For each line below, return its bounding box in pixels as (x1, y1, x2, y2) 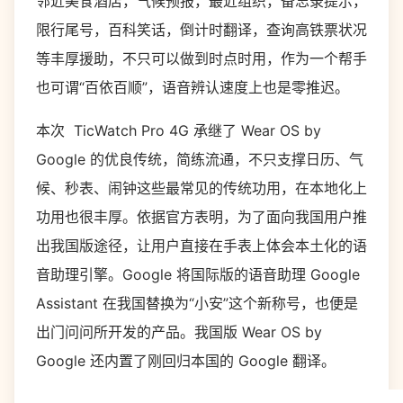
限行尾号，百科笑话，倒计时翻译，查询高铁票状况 (36, 21, 367, 39)
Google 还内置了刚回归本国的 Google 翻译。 (36, 352, 336, 370)
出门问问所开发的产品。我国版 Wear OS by (36, 323, 322, 341)
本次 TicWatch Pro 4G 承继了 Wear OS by (36, 121, 321, 139)
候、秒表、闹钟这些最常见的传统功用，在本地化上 (36, 179, 367, 197)
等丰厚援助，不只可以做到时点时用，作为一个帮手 (36, 49, 367, 67)
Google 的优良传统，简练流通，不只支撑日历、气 (36, 150, 363, 168)
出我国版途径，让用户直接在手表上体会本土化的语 (36, 237, 367, 255)
